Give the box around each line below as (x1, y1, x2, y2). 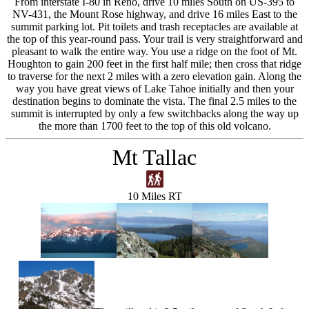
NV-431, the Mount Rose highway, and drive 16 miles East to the (12, 8, 297, 20)
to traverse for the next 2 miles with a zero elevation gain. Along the (8, 70, 301, 82)
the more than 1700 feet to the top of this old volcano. (38, 120, 271, 132)
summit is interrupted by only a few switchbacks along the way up (10, 108, 299, 119)
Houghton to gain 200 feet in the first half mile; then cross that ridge (8, 58, 301, 70)
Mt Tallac (112, 145, 197, 170)
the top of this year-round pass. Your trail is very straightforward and (6, 33, 303, 45)
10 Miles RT (127, 190, 182, 202)
